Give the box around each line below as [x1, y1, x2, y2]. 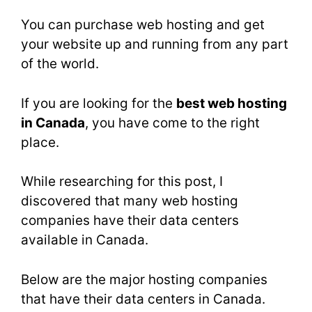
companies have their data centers [21, 212, 239, 228]
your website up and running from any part [21, 36, 288, 52]
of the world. [21, 56, 99, 72]
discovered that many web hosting [21, 193, 238, 209]
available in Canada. [21, 232, 148, 248]
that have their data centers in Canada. [21, 290, 265, 307]
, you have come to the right [85, 114, 260, 131]
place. [21, 134, 59, 150]
